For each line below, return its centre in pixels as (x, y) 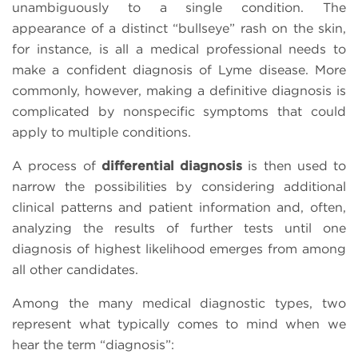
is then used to (294, 165)
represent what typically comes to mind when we (179, 324)
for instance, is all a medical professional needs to (179, 49)
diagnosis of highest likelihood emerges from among (179, 249)
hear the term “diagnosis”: (93, 344)
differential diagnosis (171, 165)
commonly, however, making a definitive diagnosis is (179, 90)
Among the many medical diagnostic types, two (179, 303)
